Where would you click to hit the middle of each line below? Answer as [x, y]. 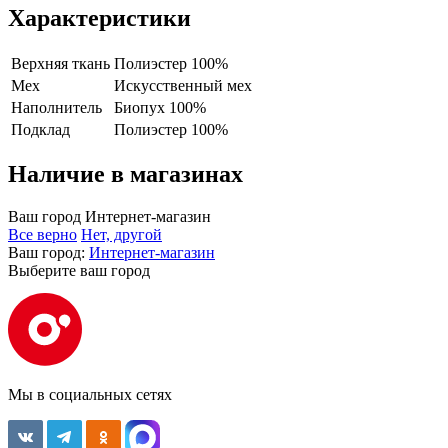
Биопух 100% [160, 107]
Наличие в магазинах [125, 174]
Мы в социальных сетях [90, 395]
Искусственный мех [183, 85]
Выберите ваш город [79, 271]
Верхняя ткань [60, 63]
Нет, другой [121, 235]
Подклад [40, 129]
